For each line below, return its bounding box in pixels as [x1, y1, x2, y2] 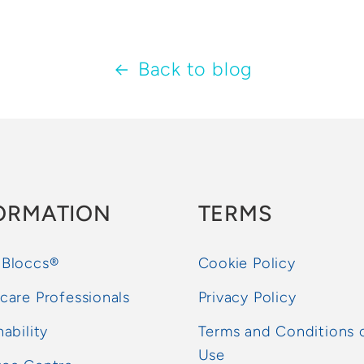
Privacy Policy [197, 288, 297, 306]
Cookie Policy [197, 253, 296, 272]
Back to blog [137, 58, 253, 81]
